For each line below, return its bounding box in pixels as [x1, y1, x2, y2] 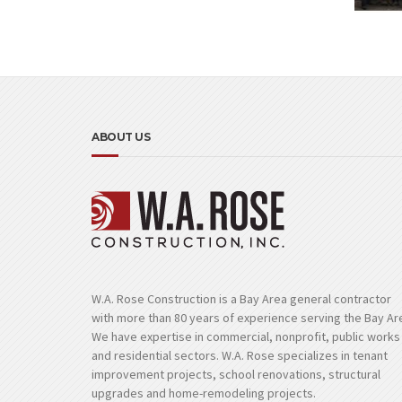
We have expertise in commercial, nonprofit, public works [92, 328, 400, 345]
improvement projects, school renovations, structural [92, 365, 380, 382]
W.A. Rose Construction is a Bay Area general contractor [92, 290, 391, 307]
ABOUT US [92, 129, 150, 144]
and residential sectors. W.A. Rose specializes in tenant [92, 346, 388, 363]
